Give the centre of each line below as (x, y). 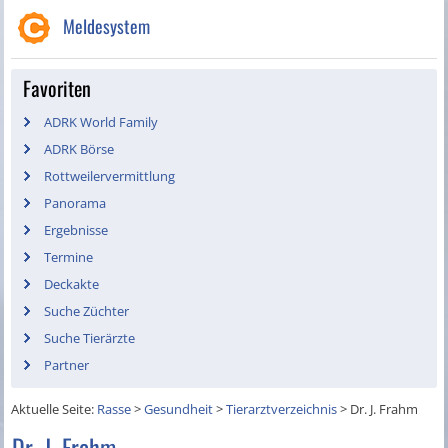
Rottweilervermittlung (110, 176)
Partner (67, 365)
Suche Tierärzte (90, 338)
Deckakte (72, 284)
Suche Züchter (87, 311)
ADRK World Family (101, 122)
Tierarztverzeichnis (282, 409)
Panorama (75, 203)
